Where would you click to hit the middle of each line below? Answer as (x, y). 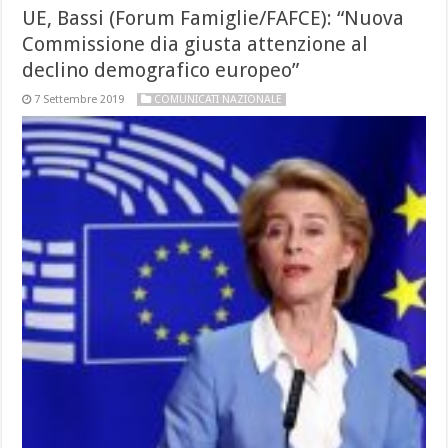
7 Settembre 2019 (79, 100)
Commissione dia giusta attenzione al (195, 44)
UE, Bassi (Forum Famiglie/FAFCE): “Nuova (213, 18)
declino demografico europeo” (161, 70)
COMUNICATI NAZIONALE (218, 100)
